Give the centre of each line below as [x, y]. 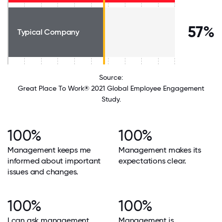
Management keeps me [49, 150]
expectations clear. [153, 161]
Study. [111, 99]
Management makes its [160, 150]
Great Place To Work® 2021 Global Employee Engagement [111, 88]
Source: [111, 77]
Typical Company [48, 32]
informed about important [54, 161]
